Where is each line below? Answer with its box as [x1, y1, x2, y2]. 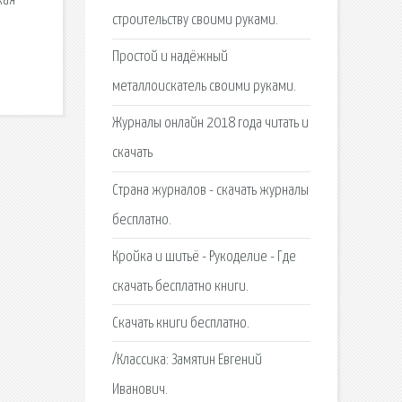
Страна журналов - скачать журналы [111, 182, 309, 198]
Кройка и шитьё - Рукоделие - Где [111, 249, 296, 265]
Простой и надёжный [111, 49, 228, 66]
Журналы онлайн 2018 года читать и [111, 116, 309, 132]
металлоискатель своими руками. [111, 79, 296, 95]
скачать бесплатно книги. [111, 278, 249, 294]
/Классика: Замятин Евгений [111, 353, 262, 369]
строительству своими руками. [111, 12, 278, 28]
